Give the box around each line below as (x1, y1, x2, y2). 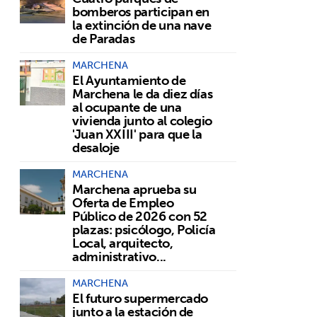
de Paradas (72, 28, 135, 50)
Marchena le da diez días (72, 83, 213, 105)
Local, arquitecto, (72, 232, 173, 254)
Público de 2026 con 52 (72, 205, 208, 227)
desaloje (72, 137, 120, 158)
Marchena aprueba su (72, 178, 197, 200)
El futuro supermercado (72, 287, 209, 309)
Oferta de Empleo (72, 192, 174, 214)
